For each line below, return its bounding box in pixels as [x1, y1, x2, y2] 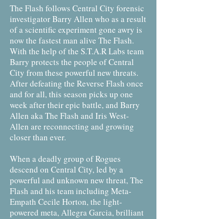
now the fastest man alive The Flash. [10, 35, 134, 46]
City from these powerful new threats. [10, 67, 138, 78]
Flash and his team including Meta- [10, 185, 131, 197]
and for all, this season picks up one [10, 88, 133, 100]
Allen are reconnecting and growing [10, 121, 134, 132]
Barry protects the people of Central [10, 56, 134, 67]
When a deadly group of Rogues [10, 153, 121, 164]
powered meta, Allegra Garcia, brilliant [10, 207, 144, 218]
